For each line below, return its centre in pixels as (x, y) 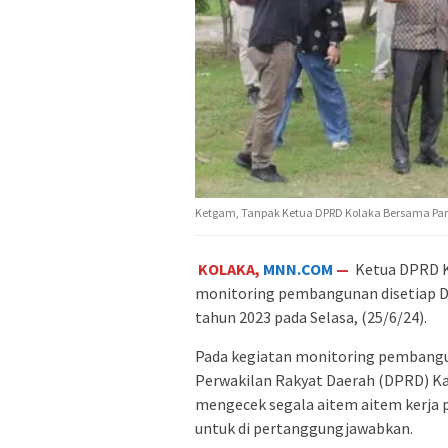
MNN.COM (298, 269)
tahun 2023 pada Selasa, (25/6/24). (311, 317)
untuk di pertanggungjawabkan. (304, 428)
